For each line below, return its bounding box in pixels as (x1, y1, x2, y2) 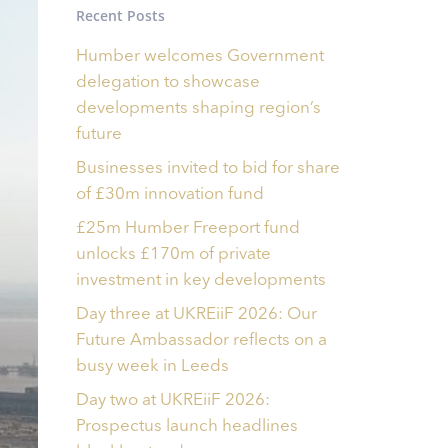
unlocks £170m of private (76, 245, 272, 263)
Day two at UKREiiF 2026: (76, 391, 271, 409)
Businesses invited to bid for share (76, 159, 341, 177)
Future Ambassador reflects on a (76, 331, 328, 349)
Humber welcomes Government (76, 47, 325, 65)
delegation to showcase (76, 73, 261, 91)
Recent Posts (76, 5, 166, 25)
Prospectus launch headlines (76, 417, 299, 435)
